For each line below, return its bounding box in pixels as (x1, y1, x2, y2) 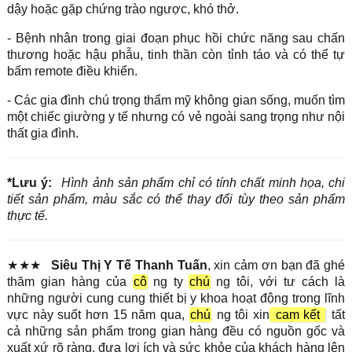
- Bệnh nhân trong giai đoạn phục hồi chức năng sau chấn (6, 31, 346, 45)
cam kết (271, 307, 325, 321)
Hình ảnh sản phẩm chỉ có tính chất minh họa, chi (61, 175, 346, 189)
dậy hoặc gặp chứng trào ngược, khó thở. (6, 2, 239, 16)
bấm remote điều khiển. (6, 64, 137, 78)
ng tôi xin (216, 307, 270, 321)
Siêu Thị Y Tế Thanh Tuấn (50, 258, 207, 272)
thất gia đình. (6, 126, 79, 140)
